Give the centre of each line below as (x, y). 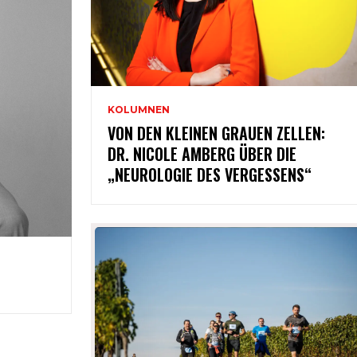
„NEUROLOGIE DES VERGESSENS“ (210, 174)
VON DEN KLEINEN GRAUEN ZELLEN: (217, 133)
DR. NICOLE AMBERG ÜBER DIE (202, 153)
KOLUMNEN (139, 109)
